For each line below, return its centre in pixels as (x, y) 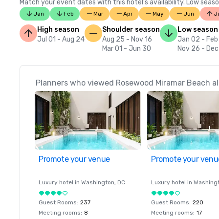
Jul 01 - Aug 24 (61, 39)
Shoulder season (131, 30)
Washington (98, 182)
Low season (198, 30)
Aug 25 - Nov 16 (127, 39)
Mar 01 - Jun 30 (127, 49)
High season (58, 30)
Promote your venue (74, 159)
